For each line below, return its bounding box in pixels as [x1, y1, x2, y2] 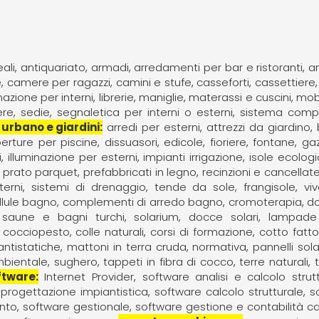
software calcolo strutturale [155, 283, 303, 299]
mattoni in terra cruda [67, 239, 187, 254]
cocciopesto [2, 224, 70, 239]
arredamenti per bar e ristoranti [134, 59, 303, 75]
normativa [192, 239, 247, 254]
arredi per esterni [106, 119, 200, 135]
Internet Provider [44, 268, 134, 284]
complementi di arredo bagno [62, 194, 224, 209]
